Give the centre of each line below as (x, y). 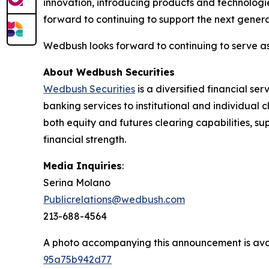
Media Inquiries (83, 165)
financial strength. (85, 139)
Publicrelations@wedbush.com (114, 199)
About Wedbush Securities (109, 72)
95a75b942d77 (77, 259)
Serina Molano (77, 182)
